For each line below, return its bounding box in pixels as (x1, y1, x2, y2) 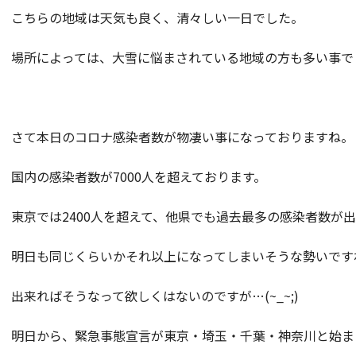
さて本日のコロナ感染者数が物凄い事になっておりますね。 (11, 127, 354, 146)
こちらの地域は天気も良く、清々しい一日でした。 (11, 8, 304, 27)
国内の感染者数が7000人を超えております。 (11, 167, 266, 186)
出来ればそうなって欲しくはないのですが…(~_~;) (11, 286, 299, 305)
